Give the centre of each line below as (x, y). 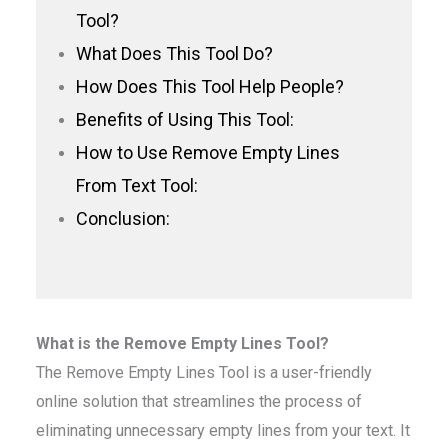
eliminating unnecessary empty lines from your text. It (223, 430)
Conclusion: (123, 218)
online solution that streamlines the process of (199, 401)
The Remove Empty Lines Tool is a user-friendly (204, 372)
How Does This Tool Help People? (210, 86)
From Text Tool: (137, 185)
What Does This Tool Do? (174, 53)
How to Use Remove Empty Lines (208, 152)
